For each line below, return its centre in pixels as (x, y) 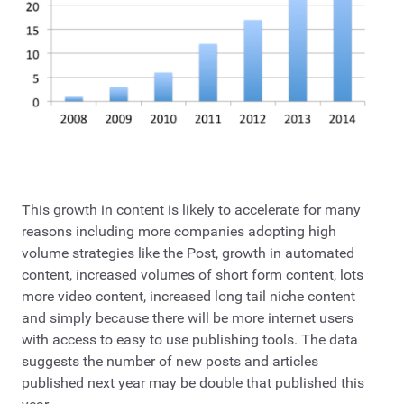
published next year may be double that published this (193, 383)
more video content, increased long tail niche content (188, 296)
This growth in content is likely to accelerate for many (191, 210)
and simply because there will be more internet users (188, 318)
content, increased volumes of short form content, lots (193, 275)
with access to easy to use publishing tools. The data (190, 340)
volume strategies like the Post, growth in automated (188, 253)
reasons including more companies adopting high (179, 231)
